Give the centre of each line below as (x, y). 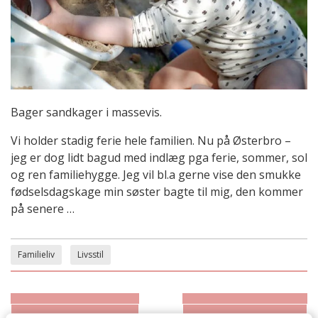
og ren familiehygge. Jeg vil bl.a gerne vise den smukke (156, 174)
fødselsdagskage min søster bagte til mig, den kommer (157, 191)
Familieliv (36, 254)
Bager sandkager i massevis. (86, 112)
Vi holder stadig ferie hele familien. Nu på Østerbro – (151, 140)
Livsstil (91, 254)
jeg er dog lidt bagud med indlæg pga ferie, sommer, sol (159, 157)
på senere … (43, 208)
